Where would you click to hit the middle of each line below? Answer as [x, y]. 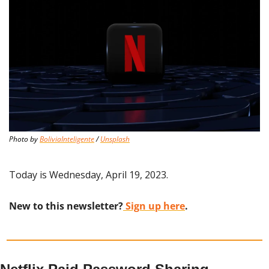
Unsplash [115, 139]
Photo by [24, 139]
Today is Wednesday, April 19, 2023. [89, 175]
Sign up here [154, 206]
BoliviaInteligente [67, 139]
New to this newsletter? [66, 206]
